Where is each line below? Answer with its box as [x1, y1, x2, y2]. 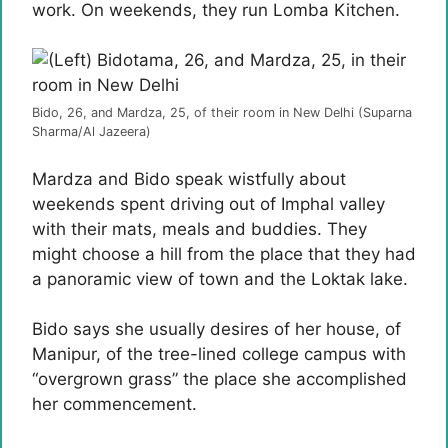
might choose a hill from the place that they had [32, 243, 416, 264]
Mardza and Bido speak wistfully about [32, 168, 346, 189]
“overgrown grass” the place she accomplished [32, 369, 407, 389]
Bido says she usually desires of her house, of [32, 319, 401, 339]
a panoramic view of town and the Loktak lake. [32, 268, 408, 289]
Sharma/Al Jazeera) [32, 124, 151, 139]
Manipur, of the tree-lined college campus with [32, 344, 406, 364]
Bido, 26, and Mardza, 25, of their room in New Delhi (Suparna [32, 105, 412, 120]
